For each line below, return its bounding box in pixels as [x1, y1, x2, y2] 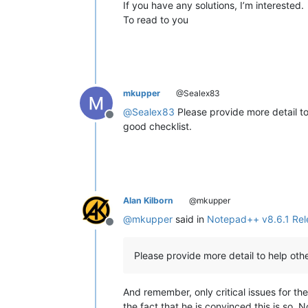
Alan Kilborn [123, 195, 173, 206]
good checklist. [123, 120, 192, 133]
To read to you [123, 14, 188, 26]
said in [173, 213, 207, 225]
